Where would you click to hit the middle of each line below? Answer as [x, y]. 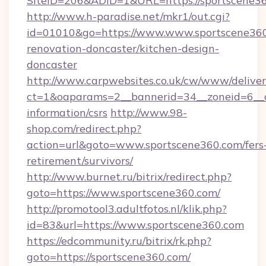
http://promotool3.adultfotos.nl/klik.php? [127, 209]
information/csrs [67, 113]
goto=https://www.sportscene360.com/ [123, 193]
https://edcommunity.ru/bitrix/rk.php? [119, 241]
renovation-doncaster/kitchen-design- [123, 48]
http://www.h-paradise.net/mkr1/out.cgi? [128, 16]
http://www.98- [149, 113]
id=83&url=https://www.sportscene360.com [135, 225]
